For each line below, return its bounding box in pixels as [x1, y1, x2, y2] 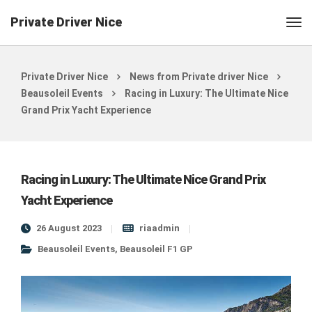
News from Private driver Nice [130, 71, 268, 82]
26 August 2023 [36, 223, 102, 233]
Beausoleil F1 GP [120, 244, 193, 254]
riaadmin [139, 223, 180, 233]
